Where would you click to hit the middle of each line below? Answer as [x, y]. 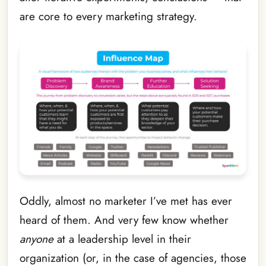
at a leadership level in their [122, 239]
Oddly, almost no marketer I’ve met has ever [126, 201]
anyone [37, 239]
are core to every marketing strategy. [108, 17]
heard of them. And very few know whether [124, 220]
